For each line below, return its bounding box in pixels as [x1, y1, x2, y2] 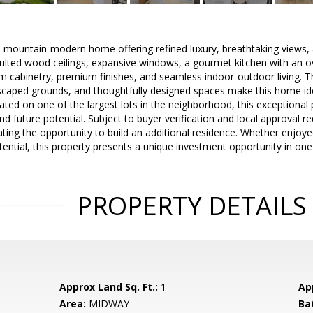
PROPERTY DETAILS [76, 189, 307, 223]
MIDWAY [86, 297, 130, 310]
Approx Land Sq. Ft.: [59, 280, 159, 293]
